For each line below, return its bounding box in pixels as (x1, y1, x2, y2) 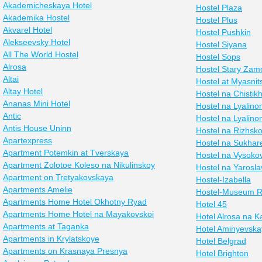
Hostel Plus (196, 15, 237, 25)
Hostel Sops (196, 52, 240, 61)
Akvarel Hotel (3, 25, 52, 35)
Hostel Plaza (196, 3, 242, 12)
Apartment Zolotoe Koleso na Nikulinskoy (3, 160, 155, 170)
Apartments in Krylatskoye (3, 234, 99, 243)
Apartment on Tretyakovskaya (3, 173, 113, 182)
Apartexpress (3, 136, 52, 145)
